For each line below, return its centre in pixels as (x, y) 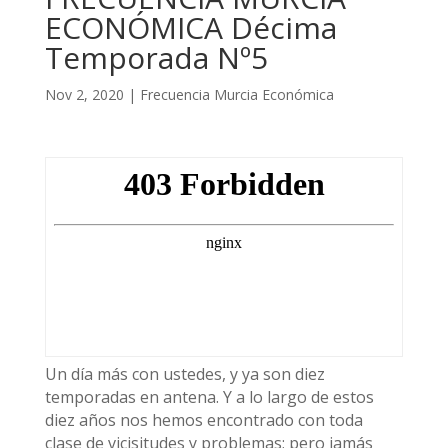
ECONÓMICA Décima (190, 27)
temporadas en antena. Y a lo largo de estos (209, 397)
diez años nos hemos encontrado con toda (203, 420)
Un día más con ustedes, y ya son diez (184, 374)
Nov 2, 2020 (84, 94)
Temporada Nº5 (156, 57)
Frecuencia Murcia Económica (236, 94)
